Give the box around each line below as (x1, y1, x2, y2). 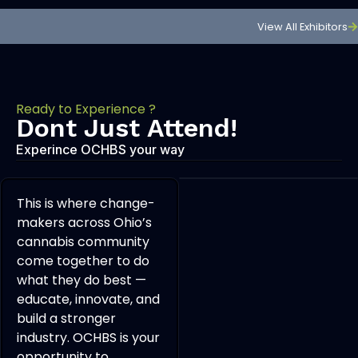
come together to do (17, 252, 149, 271)
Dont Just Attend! (16, 113, 237, 144)
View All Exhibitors (257, 20, 348, 34)
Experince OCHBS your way (16, 141, 185, 158)
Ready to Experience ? (16, 100, 156, 119)
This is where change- (17, 194, 155, 213)
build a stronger (17, 309, 116, 328)
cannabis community (17, 233, 149, 252)
